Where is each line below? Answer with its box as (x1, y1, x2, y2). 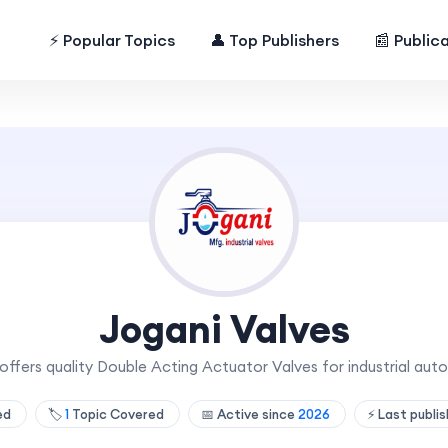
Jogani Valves (98, 305, 350, 353)
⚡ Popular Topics (49, 30, 176, 50)
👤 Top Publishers (210, 30, 340, 50)
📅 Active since (201, 406, 298, 422)
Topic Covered (69, 406, 167, 422)
